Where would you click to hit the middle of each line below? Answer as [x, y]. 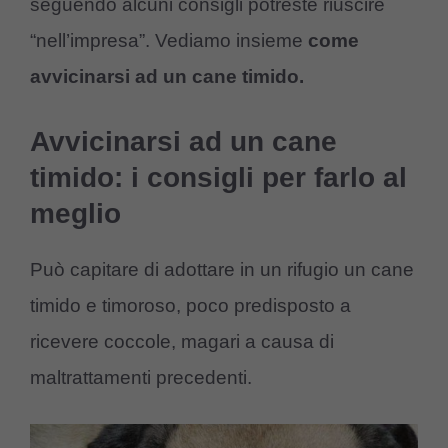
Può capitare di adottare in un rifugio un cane [222, 269]
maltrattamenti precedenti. [141, 377]
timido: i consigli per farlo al [218, 177]
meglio [75, 213]
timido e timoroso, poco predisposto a [190, 305]
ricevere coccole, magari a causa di [182, 341]
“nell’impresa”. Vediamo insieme [166, 41]
